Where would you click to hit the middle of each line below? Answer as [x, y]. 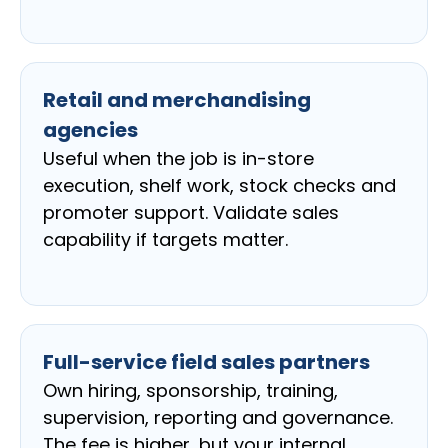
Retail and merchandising [177, 100]
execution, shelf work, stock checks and [219, 186]
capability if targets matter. [165, 240]
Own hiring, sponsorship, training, [190, 391]
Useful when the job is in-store [178, 159]
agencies [90, 130]
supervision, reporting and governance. [218, 418]
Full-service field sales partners [206, 362]
